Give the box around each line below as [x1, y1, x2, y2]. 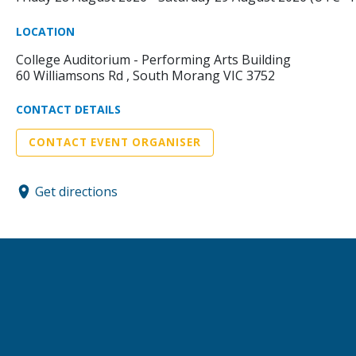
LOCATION [16, 24, 75, 40]
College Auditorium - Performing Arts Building [16, 51, 291, 69]
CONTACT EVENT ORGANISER [29, 135, 201, 150]
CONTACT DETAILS [16, 102, 121, 118]
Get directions [35, 182, 118, 200]
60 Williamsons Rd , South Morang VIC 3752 [16, 67, 275, 85]
